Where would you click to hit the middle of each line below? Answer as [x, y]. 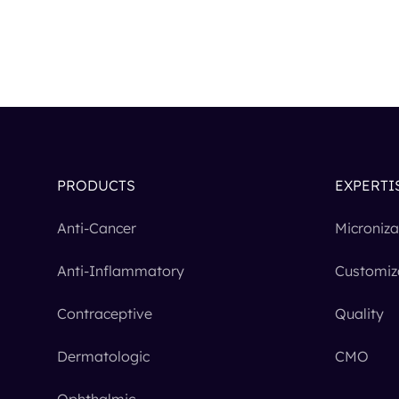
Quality [359, 314]
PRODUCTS [96, 186]
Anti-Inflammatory [121, 271]
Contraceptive [105, 314]
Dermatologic [103, 357]
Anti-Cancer [97, 228]
